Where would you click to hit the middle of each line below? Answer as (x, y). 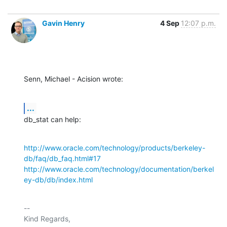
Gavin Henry (63, 23)
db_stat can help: (52, 119)
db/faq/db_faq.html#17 (62, 158)
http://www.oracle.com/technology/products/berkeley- (115, 147)
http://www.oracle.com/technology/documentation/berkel (119, 169)
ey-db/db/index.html (58, 179)
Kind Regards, (47, 218)
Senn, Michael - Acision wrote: (73, 79)
